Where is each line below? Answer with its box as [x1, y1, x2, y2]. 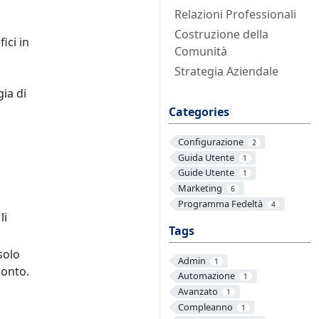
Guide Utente [177, 166, 234, 179]
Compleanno [177, 300, 233, 313]
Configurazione [177, 135, 244, 148]
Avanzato [177, 285, 218, 298]
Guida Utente [177, 150, 234, 164]
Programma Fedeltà [177, 197, 263, 210]
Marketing [177, 182, 222, 195]
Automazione [177, 269, 235, 283]
